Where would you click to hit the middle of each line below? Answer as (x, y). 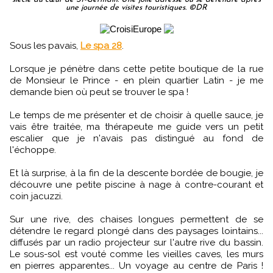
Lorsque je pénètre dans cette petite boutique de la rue (136, 69)
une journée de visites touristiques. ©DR (136, 8)
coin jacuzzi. (36, 197)
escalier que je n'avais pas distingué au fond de (136, 139)
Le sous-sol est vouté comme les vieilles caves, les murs (136, 254)
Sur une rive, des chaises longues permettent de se (136, 220)
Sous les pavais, (48, 46)
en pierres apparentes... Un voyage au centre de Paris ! (136, 266)
